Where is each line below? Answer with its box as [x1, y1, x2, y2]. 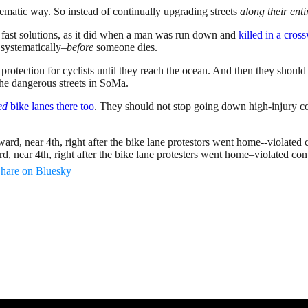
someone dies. [93, 41, 157, 53]
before [67, 41, 93, 53]
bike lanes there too [8, 100, 94, 112]
